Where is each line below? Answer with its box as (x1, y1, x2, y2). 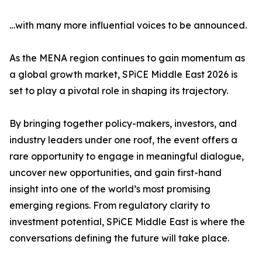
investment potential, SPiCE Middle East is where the (9, 216, 245, 227)
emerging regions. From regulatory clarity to (9, 199, 210, 211)
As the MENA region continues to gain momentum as (9, 52, 245, 64)
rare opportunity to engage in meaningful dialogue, (9, 150, 244, 162)
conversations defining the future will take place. (9, 232, 229, 244)
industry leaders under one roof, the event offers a (9, 134, 237, 146)
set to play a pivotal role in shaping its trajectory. (9, 85, 228, 96)
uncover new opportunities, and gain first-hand (9, 167, 222, 178)
